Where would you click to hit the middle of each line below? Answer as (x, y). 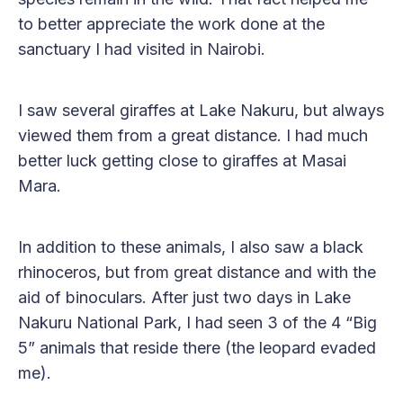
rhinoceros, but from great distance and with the (197, 273)
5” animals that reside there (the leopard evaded (197, 348)
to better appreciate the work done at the (171, 24)
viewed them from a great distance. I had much (193, 136)
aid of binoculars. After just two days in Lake (184, 298)
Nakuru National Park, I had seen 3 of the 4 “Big (197, 323)
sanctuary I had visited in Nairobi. (142, 49)
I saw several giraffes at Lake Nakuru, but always (201, 111)
